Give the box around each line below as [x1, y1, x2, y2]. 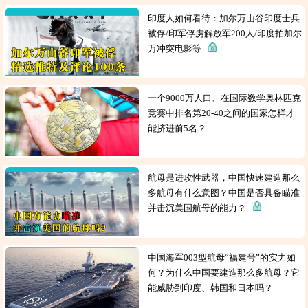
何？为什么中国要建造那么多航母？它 [148, 267, 300, 278]
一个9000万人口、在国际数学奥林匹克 [148, 93, 302, 103]
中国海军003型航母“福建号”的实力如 [148, 252, 296, 263]
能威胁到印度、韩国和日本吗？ [148, 283, 278, 293]
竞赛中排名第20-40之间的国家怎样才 [148, 108, 296, 118]
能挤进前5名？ [148, 123, 211, 133]
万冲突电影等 [148, 43, 208, 54]
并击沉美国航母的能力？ [148, 203, 253, 213]
